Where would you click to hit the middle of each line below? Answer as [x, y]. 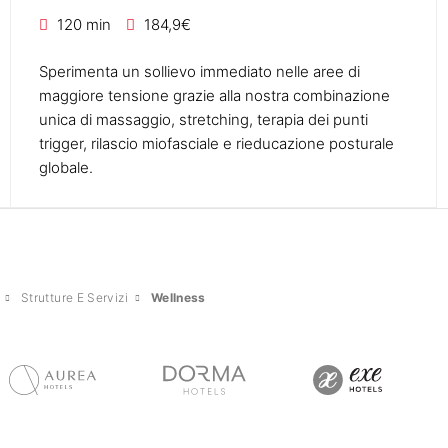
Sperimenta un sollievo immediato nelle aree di [199, 71]
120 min [83, 24]
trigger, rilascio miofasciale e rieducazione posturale [216, 143]
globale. [65, 167]
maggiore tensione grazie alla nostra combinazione [214, 95]
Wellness [178, 298]
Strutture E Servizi [74, 298]
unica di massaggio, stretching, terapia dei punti [203, 119]
